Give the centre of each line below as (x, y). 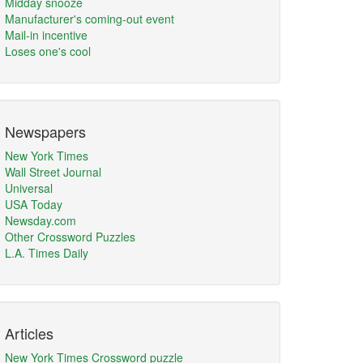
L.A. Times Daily (47, 253)
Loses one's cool (48, 51)
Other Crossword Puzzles (70, 237)
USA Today (34, 204)
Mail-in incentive (46, 35)
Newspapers (45, 131)
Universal (29, 188)
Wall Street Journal (53, 172)
